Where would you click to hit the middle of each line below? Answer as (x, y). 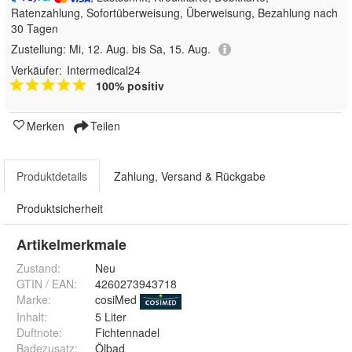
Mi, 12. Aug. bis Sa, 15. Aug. (140, 49)
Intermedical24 (104, 70)
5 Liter (111, 317)
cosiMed (116, 300)
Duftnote (38, 333)
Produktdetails (52, 176)
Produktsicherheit (60, 209)
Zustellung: (40, 49)
